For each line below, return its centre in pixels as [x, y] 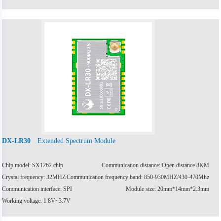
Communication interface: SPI [37, 189]
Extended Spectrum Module [77, 140]
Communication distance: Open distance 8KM [155, 165]
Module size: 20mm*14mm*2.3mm [167, 189]
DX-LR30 [17, 141]
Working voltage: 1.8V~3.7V [37, 201]
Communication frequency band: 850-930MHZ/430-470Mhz [138, 177]
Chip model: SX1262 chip [33, 165]
